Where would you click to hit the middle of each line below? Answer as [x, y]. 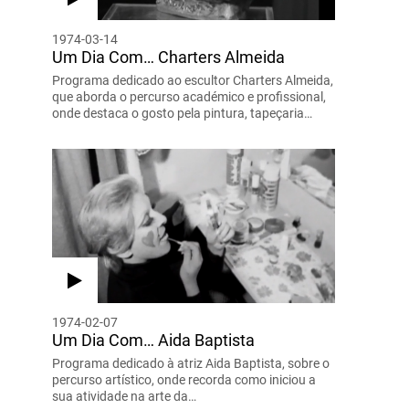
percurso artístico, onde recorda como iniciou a [184, 379]
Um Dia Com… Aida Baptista [153, 340]
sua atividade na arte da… [124, 396]
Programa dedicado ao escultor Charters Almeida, [192, 80]
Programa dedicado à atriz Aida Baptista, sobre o [190, 363]
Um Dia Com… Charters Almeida [168, 57]
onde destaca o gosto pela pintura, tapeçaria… [182, 113]
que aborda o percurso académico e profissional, [189, 96]
